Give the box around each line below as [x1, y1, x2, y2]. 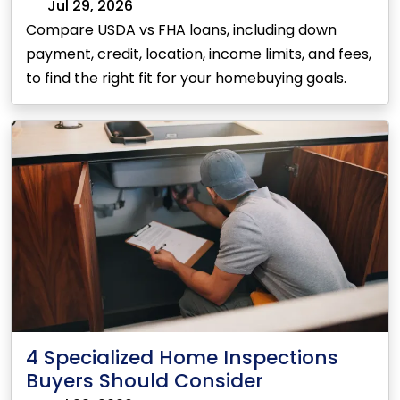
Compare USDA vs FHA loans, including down [26, 20, 337, 40]
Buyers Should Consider [26, 367, 263, 396]
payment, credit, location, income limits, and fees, [26, 44, 371, 64]
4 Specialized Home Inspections [26, 344, 338, 372]
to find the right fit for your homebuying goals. [26, 68, 346, 88]
